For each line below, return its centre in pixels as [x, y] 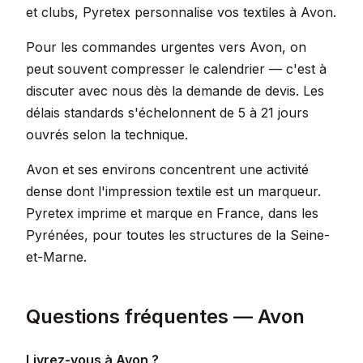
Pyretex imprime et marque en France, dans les [172, 213]
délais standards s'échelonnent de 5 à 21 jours [167, 113]
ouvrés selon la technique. [107, 135]
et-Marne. [56, 257]
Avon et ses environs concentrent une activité [167, 169]
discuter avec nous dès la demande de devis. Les [175, 91]
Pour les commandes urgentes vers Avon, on [166, 47]
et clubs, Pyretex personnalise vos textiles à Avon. [181, 12]
